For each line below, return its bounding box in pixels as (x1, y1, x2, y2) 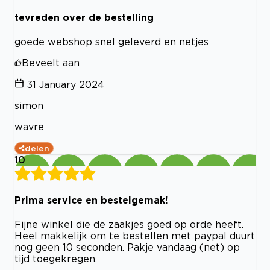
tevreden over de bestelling (14, 11, 154, 23)
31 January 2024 (27, 78, 104, 90)
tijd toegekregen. (14, 253, 97, 265)
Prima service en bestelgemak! (14, 195, 168, 206)
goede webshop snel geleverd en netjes (14, 36, 209, 47)
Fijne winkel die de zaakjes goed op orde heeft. (14, 219, 243, 230)
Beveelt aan (22, 57, 80, 68)
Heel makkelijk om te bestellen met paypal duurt (14, 230, 255, 242)
